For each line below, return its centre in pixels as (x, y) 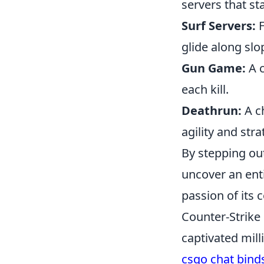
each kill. (205, 89)
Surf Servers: (219, 26)
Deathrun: (212, 110)
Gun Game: (214, 68)
